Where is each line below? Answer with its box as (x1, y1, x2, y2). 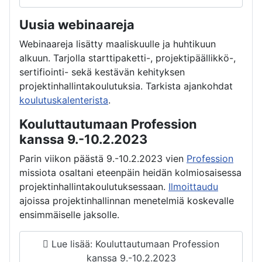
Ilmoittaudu (168, 180, 218, 192)
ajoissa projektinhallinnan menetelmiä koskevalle (19, 194, 234, 206)
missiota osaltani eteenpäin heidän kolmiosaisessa (19, 166, 242, 178)
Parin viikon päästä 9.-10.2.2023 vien (19, 152, 187, 164)
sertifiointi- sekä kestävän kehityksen (19, 65, 185, 78)
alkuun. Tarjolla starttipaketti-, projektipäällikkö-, (19, 51, 236, 64)
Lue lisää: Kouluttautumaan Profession (49, 238, 219, 250)
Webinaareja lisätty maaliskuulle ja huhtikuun (19, 37, 216, 50)
